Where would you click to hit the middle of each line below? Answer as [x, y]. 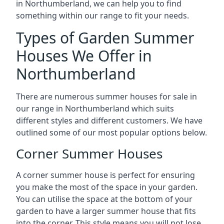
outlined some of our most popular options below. [111, 132]
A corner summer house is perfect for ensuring [105, 175]
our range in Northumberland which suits [95, 108]
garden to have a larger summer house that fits [106, 211]
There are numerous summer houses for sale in [106, 96]
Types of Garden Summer [105, 38]
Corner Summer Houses [89, 153]
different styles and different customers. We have [109, 120]
